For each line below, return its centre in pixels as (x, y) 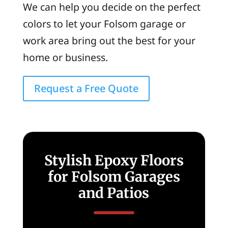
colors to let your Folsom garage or (104, 24)
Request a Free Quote (86, 88)
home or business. (65, 58)
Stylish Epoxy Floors (114, 160)
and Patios (114, 193)
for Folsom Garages (114, 176)
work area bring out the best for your (109, 41)
